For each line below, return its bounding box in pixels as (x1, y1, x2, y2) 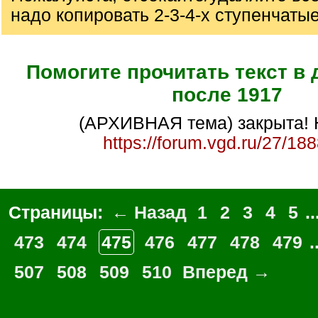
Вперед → (182, 262, 270, 282)
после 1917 (172, 84, 283, 106)
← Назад (111, 202, 187, 222)
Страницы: (9, 202, 108, 222)
